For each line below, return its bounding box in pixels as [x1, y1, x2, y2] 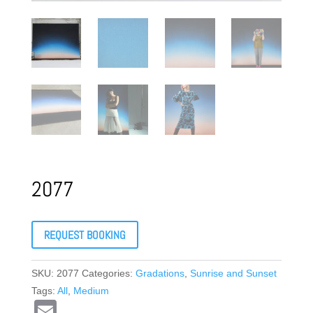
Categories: [81, 268, 136, 279]
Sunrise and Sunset [189, 268, 277, 279]
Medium [73, 285, 109, 297]
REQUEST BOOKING [43, 227, 126, 242]
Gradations [135, 268, 184, 279]
